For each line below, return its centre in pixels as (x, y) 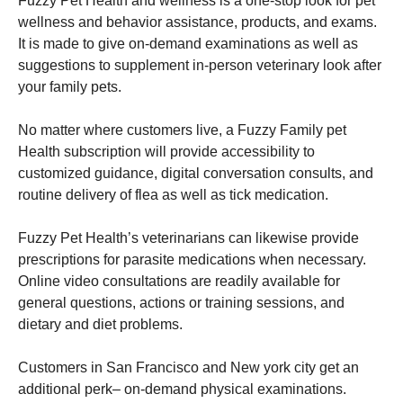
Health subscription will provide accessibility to (166, 151)
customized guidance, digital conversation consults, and (196, 173)
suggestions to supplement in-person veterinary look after (200, 65)
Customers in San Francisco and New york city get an (188, 367)
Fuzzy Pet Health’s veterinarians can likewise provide (188, 237)
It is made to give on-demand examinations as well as (188, 43)
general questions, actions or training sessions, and (181, 302)
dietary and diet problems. (100, 324)
